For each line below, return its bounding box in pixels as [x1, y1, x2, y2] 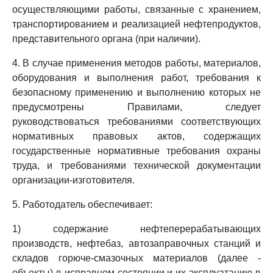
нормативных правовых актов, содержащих [12, 131, 261, 141]
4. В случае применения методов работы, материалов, [12, 58, 261, 68]
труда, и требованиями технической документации [12, 160, 261, 171]
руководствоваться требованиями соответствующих [12, 116, 261, 127]
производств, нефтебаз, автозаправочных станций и [12, 238, 261, 249]
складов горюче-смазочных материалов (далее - [12, 253, 261, 263]
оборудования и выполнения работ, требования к [12, 73, 261, 83]
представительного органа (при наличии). [12, 34, 200, 44]
